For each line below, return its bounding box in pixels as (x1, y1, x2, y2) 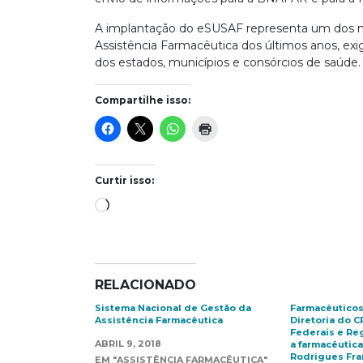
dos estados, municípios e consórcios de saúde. (95, 55, 361, 70)
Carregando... (109, 196, 182, 211)
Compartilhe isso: (95, 94, 190, 106)
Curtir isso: (95, 174, 154, 186)
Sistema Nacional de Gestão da (95, 302, 251, 314)
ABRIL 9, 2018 (95, 338, 161, 349)
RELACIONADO (95, 277, 196, 293)
